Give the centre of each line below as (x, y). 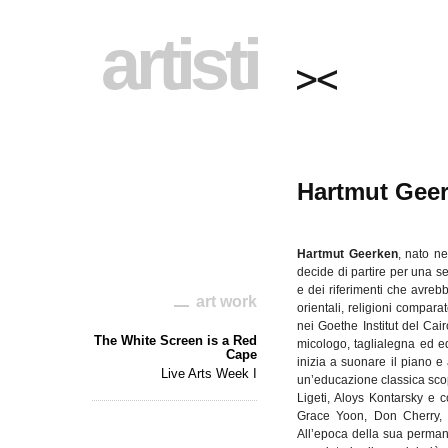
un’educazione (337, 380)
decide (317, 272)
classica (403, 380)
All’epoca (322, 434)
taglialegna (385, 344)
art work (226, 301)
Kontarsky (396, 398)
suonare (364, 362)
